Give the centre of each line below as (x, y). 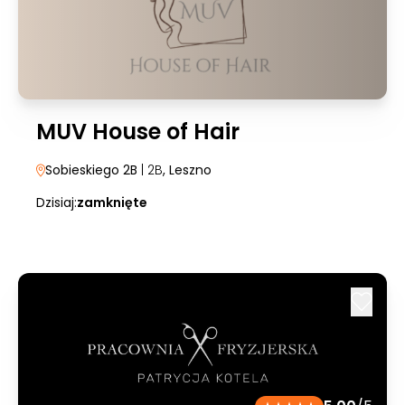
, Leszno (187, 170)
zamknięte (112, 202)
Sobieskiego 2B (93, 170)
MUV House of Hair (138, 132)
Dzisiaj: (57, 202)
